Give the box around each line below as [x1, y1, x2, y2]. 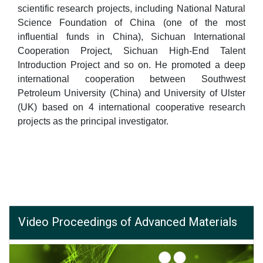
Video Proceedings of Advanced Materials [18, 215, 237, 229]
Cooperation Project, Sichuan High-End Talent [18, 46, 245, 56]
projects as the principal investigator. [18, 116, 168, 126]
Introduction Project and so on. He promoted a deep [18, 60, 245, 70]
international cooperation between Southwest [18, 74, 245, 84]
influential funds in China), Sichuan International [18, 32, 245, 42]
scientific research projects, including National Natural [18, 4, 245, 14]
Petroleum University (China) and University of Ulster [18, 88, 245, 98]
